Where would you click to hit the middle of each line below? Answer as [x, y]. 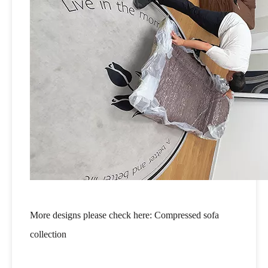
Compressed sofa [187, 215]
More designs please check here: [92, 215]
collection [48, 234]
